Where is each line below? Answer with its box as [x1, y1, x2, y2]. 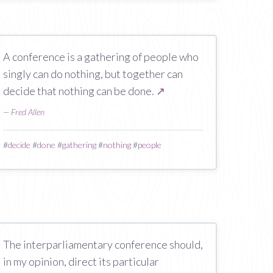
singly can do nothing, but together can [2, 67, 183, 80]
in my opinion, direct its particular [2, 255, 159, 268]
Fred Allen [10, 107, 44, 117]
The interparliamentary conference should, [2, 238, 203, 251]
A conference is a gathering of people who [2, 50, 199, 63]
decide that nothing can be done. [2, 84, 156, 97]
